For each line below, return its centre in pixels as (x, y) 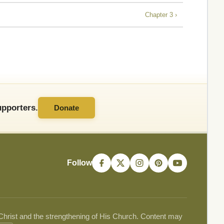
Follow (79, 163)
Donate (66, 108)
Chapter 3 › (161, 14)
